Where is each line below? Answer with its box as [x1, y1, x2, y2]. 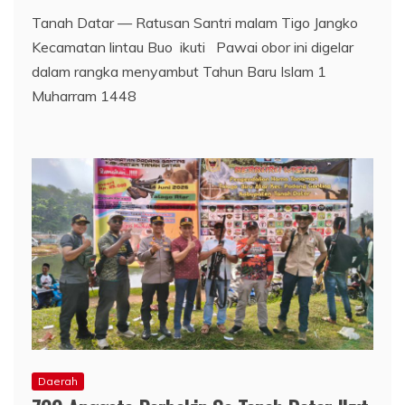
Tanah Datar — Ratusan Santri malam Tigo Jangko [32, 13, 358, 32]
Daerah [38, 374, 78, 389]
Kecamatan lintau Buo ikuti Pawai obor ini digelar [32, 37, 353, 56]
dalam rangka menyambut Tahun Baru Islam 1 [32, 61, 326, 80]
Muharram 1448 [32, 86, 137, 105]
